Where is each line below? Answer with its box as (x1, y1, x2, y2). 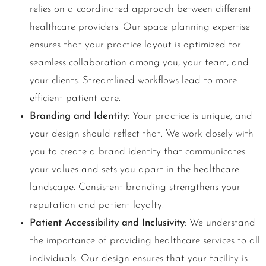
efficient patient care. (30, 93, 121, 104)
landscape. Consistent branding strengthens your (30, 182, 240, 193)
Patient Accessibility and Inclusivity (30, 218, 185, 229)
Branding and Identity (30, 111, 128, 122)
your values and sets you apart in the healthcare (30, 164, 239, 175)
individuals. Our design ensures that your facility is (30, 254, 248, 264)
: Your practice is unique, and (128, 111, 252, 122)
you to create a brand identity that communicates (30, 147, 245, 157)
